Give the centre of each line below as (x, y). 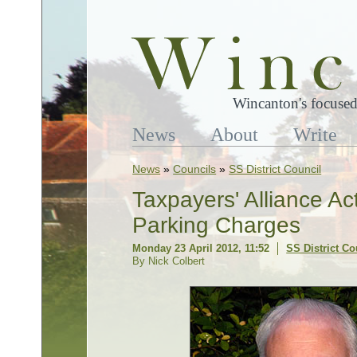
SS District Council (275, 169)
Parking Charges (217, 225)
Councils (195, 169)
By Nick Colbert (169, 261)
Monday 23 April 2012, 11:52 (201, 248)
